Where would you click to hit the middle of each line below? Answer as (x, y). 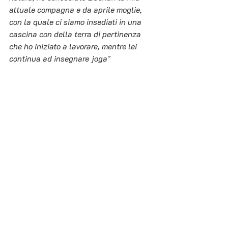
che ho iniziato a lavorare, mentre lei (74, 46)
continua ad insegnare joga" (60, 59)
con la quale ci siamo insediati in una (76, 22)
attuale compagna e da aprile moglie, (77, 10)
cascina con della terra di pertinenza (76, 34)
